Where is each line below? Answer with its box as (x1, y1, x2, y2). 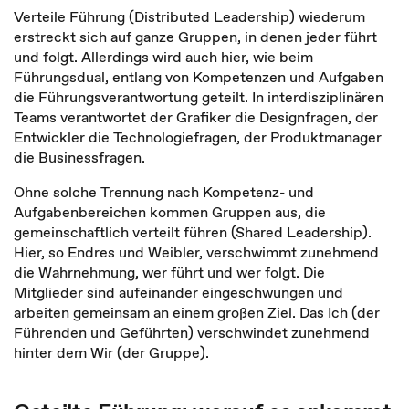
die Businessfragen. (14, 147, 145, 167)
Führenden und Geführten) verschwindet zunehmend (14, 322, 370, 342)
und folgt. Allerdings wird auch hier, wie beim (14, 47, 313, 67)
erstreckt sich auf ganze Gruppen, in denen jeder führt (14, 26, 377, 47)
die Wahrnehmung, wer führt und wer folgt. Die (14, 262, 325, 282)
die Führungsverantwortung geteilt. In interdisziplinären (14, 87, 383, 107)
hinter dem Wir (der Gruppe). (14, 342, 209, 362)
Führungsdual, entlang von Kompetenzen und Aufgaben (14, 67, 383, 87)
